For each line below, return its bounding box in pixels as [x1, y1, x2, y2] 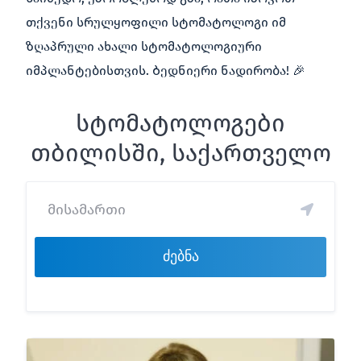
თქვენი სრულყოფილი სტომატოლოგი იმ [26, 14, 286, 30]
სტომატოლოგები [76, 108, 285, 138]
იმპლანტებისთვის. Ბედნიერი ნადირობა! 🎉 [26, 62, 305, 78]
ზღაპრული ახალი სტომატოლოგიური [26, 38, 262, 54]
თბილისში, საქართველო [30, 138, 331, 168]
